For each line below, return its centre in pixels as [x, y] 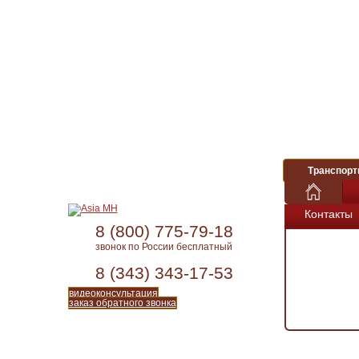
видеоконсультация [113, 293]
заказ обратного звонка [122, 303]
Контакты [328, 214]
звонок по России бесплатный [164, 247]
